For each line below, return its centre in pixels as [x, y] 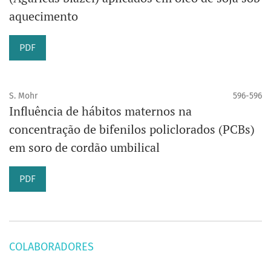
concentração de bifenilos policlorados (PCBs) [132, 129]
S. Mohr [23, 96]
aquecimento [44, 16]
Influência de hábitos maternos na [100, 111]
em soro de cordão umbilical [84, 148]
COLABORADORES [51, 247]
